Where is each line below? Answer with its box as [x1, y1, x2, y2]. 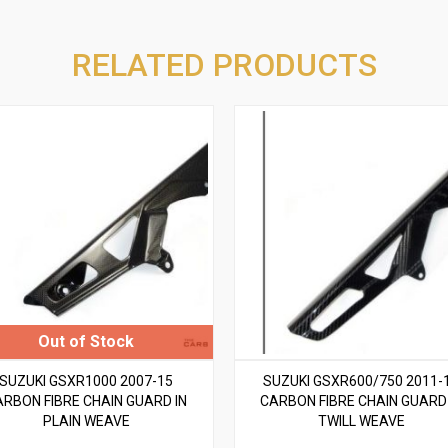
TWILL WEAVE [317, 412, 405, 429]
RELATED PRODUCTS [71, 46, 377, 84]
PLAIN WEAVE [42, 412, 130, 429]
